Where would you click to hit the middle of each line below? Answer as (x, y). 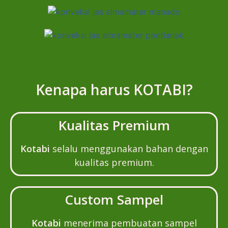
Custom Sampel (114, 199)
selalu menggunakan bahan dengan (130, 148)
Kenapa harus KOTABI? (114, 89)
